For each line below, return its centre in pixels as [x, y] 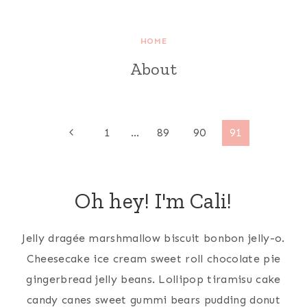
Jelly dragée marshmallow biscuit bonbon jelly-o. [153, 238]
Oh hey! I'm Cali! [153, 201]
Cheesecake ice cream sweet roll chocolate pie [153, 259]
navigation [68, 169]
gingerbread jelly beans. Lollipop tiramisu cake [153, 279]
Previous [88, 132]
